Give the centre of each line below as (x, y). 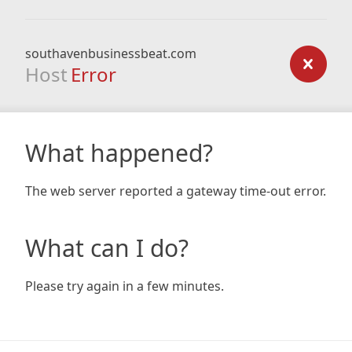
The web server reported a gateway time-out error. (176, 191)
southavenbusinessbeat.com (111, 53)
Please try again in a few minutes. (125, 286)
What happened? (119, 153)
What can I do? (107, 248)
